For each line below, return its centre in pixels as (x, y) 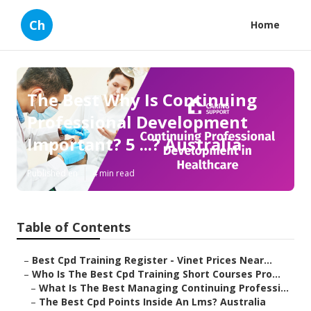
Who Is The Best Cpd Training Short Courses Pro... (156, 274)
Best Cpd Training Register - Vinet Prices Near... (152, 260)
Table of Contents (74, 227)
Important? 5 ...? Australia (134, 144)
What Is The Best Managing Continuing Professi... (164, 288)
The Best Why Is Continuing (142, 100)
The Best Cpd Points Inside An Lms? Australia (152, 302)
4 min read (114, 174)
